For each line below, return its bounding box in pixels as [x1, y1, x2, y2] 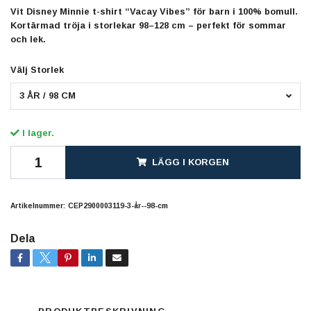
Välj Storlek [10, 64, 64, 75]
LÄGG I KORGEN [152, 157, 229, 168]
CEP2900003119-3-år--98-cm [68, 202, 168, 210]
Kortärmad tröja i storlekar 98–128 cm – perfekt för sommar [10, 19, 286, 31]
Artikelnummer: [10, 202, 65, 210]
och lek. [10, 33, 46, 44]
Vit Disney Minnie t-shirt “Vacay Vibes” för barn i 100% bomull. [10, 6, 298, 17]
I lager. [19, 128, 54, 139]
